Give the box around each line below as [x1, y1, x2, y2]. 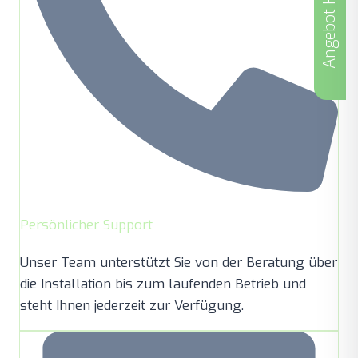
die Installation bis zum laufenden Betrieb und [20, 274, 306, 293]
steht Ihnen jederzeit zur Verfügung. [20, 296, 244, 315]
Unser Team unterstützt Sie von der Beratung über [20, 253, 337, 272]
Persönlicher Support [20, 215, 153, 234]
